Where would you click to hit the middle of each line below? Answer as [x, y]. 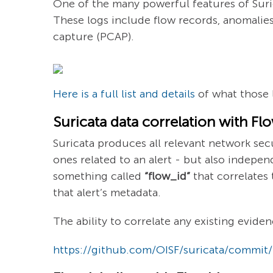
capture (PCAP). [94, 36]
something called [99, 176]
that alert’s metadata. [107, 192]
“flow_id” [167, 176]
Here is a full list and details [124, 94]
